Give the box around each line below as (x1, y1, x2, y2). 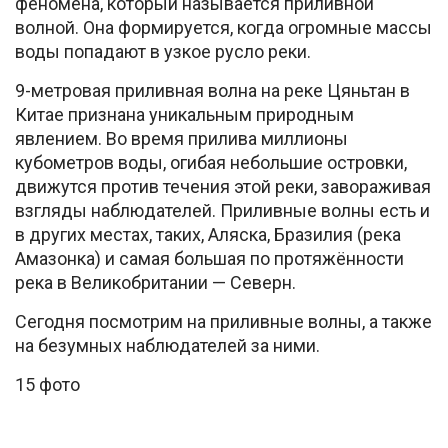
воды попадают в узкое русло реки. (15, 41, 311, 62)
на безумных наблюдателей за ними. (15, 335, 320, 356)
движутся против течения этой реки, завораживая (15, 176, 431, 197)
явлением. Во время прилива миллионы (15, 128, 348, 149)
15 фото (15, 374, 80, 395)
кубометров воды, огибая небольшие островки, (15, 152, 407, 173)
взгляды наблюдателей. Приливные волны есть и (15, 200, 430, 221)
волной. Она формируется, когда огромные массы (15, 17, 432, 38)
